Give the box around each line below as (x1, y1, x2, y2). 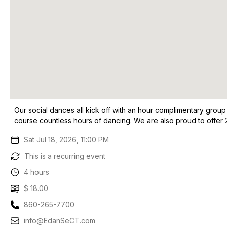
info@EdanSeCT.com (24, 216, 96, 225)
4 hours (24, 168, 50, 176)
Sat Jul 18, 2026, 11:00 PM (24, 135, 109, 144)
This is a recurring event (24, 152, 105, 160)
